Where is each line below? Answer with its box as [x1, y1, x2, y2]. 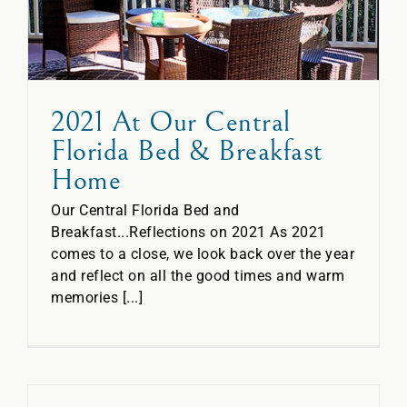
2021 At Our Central [51, 104, 291, 139]
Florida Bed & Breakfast [51, 134, 323, 168]
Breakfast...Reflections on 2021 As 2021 [51, 223, 326, 241]
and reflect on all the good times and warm [51, 266, 344, 284]
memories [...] [51, 288, 143, 306]
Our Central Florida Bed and [51, 201, 240, 219]
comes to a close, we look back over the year [51, 244, 354, 263]
